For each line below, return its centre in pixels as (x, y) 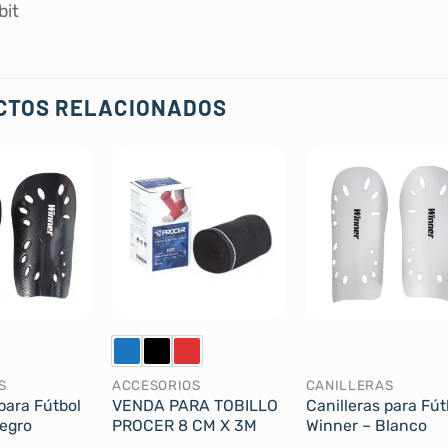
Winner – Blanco (366, 426)
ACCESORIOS (156, 384)
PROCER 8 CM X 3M (185, 426)
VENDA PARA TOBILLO (195, 406)
